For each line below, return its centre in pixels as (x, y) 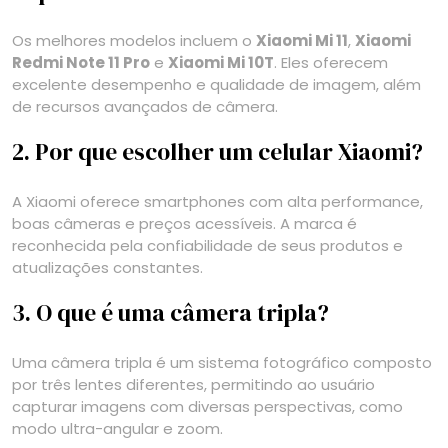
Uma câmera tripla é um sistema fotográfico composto (222, 362)
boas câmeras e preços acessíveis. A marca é (184, 223)
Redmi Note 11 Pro (81, 62)
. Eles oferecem (331, 62)
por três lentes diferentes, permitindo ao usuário (193, 384)
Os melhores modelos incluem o (134, 40)
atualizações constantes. (107, 267)
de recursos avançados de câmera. (145, 106)
